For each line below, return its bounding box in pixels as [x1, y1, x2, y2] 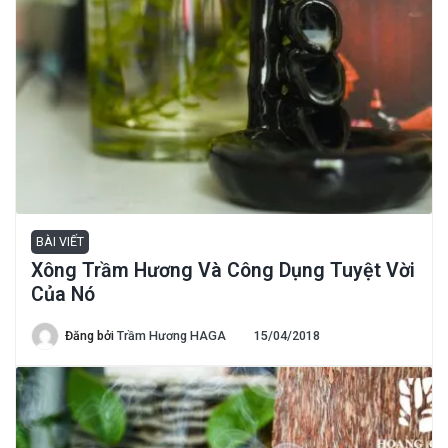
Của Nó [31, 282, 95, 306]
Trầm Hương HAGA [117, 327, 226, 343]
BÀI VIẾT [36, 233, 84, 249]
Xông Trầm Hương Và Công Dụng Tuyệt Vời [31, 258, 415, 282]
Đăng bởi [65, 327, 117, 343]
